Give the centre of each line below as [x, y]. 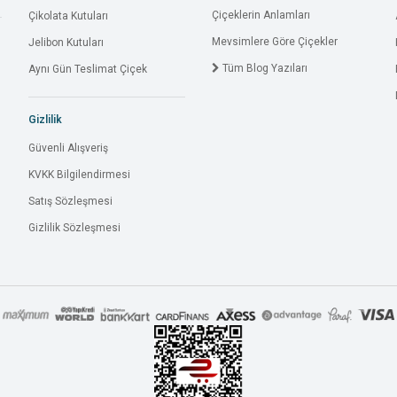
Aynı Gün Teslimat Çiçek [88, 70]
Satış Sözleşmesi [71, 202]
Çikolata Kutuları [69, 16]
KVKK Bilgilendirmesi [80, 175]
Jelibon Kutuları [66, 43]
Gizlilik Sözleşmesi [75, 228]
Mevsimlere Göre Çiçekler [274, 42]
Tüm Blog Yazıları [263, 69]
